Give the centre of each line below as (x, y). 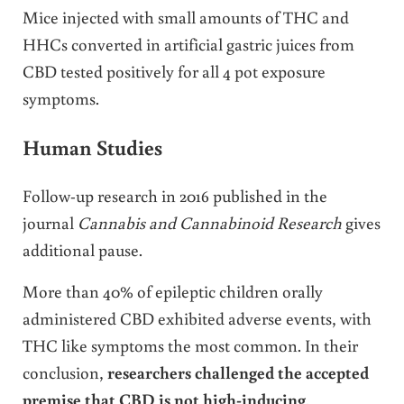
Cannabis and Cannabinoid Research (209, 222)
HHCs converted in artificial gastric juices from (188, 44)
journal (50, 222)
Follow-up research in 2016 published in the (174, 195)
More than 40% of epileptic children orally (172, 290)
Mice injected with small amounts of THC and (185, 17)
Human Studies (92, 147)
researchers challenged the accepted (238, 372)
